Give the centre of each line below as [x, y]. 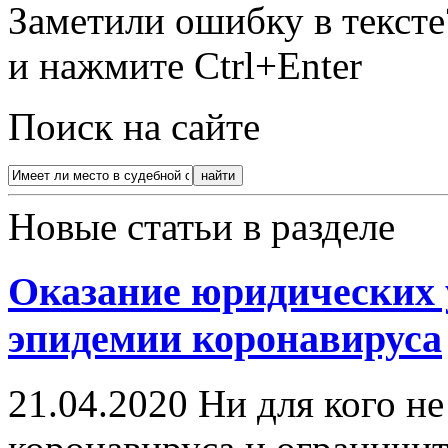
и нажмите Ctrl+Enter [185, 66]
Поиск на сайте [134, 127]
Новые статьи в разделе [201, 227]
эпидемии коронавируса [225, 338]
